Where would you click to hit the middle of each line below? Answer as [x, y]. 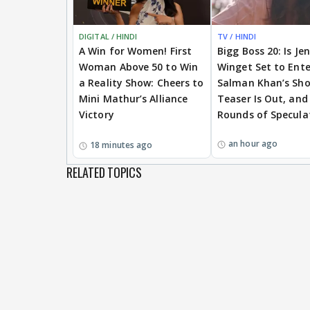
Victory [97, 114]
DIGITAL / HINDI [108, 36]
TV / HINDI [237, 36]
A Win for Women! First [136, 51]
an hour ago [253, 144]
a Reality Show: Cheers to [142, 82]
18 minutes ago [121, 145]
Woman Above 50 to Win [139, 66]
